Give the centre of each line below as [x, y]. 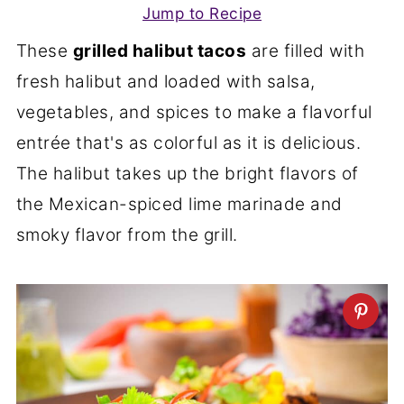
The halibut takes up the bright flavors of [187, 174]
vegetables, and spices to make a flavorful [194, 112]
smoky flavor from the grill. [127, 235]
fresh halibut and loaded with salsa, [165, 82]
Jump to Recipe [202, 13]
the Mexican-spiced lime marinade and [179, 204]
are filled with [306, 51]
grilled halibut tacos [160, 51]
